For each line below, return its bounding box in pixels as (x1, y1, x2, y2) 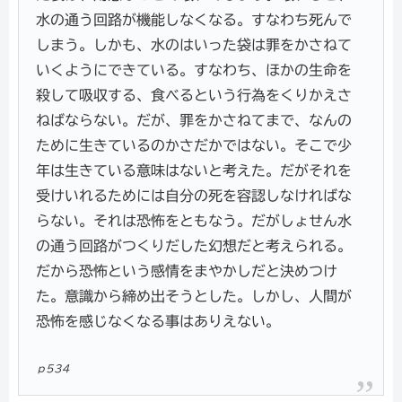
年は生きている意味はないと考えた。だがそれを (36, 163, 353, 179)
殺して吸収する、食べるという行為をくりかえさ (36, 88, 353, 103)
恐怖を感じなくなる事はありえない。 (36, 314, 281, 329)
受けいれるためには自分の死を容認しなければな (36, 188, 353, 204)
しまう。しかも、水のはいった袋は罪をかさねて (36, 38, 353, 53)
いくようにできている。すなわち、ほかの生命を (36, 63, 353, 78)
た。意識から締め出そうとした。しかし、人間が (36, 289, 353, 304)
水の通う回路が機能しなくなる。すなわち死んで (36, 13, 353, 28)
